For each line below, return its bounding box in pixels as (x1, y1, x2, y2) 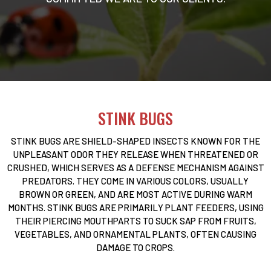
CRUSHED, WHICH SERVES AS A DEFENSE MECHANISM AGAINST (7, 162, 264, 173)
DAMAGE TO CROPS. (96, 242, 175, 253)
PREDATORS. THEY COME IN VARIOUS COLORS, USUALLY (22, 175, 249, 186)
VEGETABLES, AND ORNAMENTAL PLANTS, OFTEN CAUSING (15, 229, 256, 240)
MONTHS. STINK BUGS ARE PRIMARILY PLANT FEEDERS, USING (7, 202, 264, 213)
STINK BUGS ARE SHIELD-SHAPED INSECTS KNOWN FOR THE (11, 135, 260, 146)
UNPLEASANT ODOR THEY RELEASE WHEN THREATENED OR (13, 149, 258, 160)
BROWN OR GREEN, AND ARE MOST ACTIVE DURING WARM (19, 189, 252, 200)
